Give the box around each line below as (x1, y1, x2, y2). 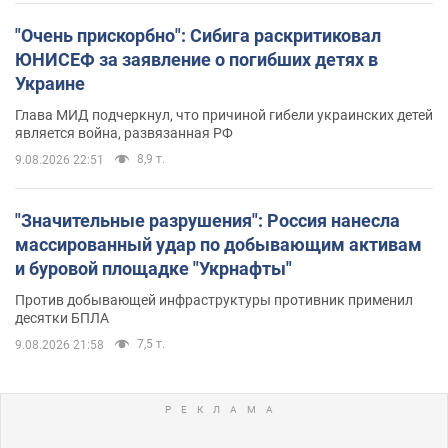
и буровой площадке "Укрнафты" (15, 257, 292, 279)
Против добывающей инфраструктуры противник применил (15, 291, 413, 308)
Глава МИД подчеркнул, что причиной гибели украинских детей (15, 106, 433, 123)
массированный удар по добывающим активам (15, 233, 422, 255)
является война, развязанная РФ (15, 124, 233, 141)
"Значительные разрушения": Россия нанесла (15, 209, 400, 231)
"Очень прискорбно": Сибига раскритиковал (15, 24, 381, 46)
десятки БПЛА (15, 309, 109, 326)
